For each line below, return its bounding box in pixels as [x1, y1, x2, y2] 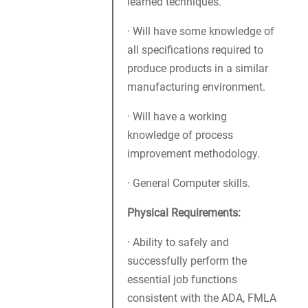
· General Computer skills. [127, 177, 250, 190]
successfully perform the [127, 254, 247, 268]
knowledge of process [127, 129, 233, 142]
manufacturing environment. [127, 80, 265, 94]
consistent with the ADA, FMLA [127, 291, 276, 305]
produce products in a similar [127, 62, 268, 76]
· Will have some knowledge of [127, 25, 274, 38]
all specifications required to [127, 43, 263, 57]
